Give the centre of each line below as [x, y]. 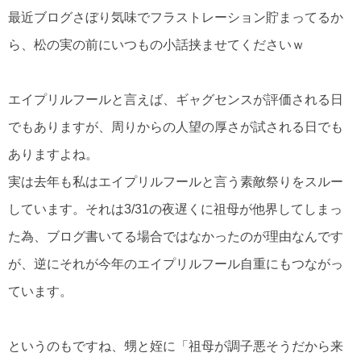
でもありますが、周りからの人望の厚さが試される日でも [176, 127]
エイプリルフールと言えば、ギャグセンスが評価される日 [176, 100]
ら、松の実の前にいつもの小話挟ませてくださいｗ [156, 45]
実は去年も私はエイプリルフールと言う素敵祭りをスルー [176, 182]
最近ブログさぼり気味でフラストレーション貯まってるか [176, 17]
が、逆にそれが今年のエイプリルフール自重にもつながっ [176, 264]
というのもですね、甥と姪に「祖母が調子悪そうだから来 [176, 346]
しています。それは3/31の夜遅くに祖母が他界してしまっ [175, 210]
